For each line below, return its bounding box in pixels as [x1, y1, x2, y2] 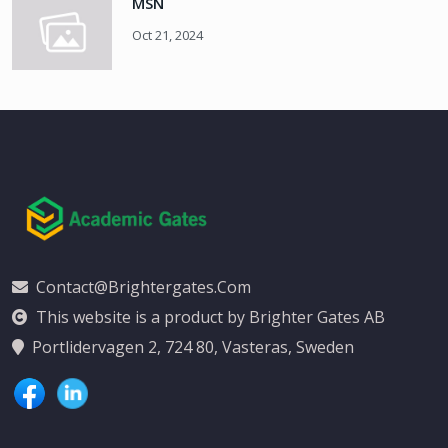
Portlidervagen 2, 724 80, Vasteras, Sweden [32, 336, 354, 359]
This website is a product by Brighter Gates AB [36, 306, 385, 329]
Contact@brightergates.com [36, 276, 251, 299]
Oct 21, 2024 [132, 25, 203, 44]
